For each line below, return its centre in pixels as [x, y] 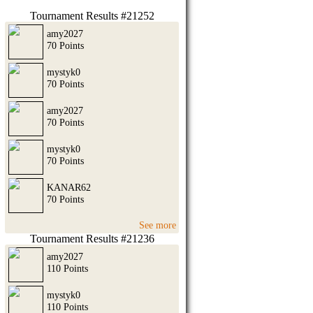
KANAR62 [69, 188]
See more [158, 225]
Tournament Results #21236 [92, 239]
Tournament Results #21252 [92, 16]
